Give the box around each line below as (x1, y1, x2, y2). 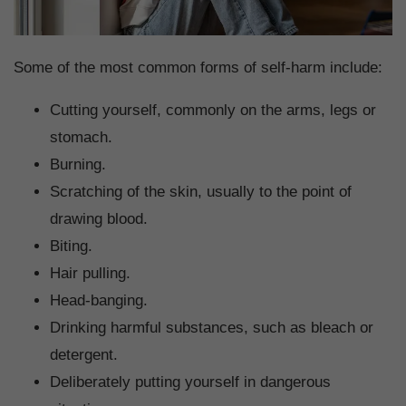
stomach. (50, 129, 117, 147)
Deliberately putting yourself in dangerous (50, 373, 331, 391)
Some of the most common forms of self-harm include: (14, 59, 382, 77)
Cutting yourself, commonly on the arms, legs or (50, 101, 376, 120)
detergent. (50, 346, 118, 364)
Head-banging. (50, 292, 148, 310)
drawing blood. (50, 210, 148, 228)
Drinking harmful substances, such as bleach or (50, 319, 373, 337)
